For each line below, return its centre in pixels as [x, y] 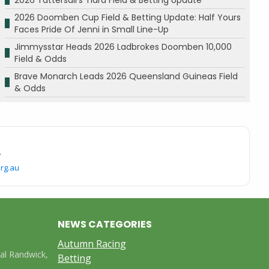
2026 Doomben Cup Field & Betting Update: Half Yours [128, 17]
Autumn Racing [92, 243]
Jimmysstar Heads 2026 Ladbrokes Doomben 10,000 [123, 47]
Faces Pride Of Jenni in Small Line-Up [92, 29]
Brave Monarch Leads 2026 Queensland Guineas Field [126, 76]
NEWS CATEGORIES [105, 224]
